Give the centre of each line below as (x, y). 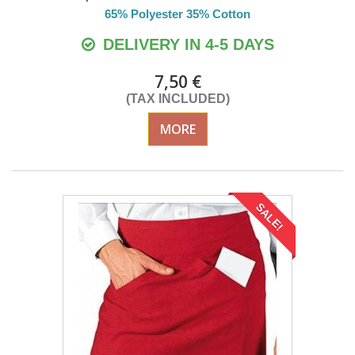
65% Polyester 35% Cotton (177, 14)
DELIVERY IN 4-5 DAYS (186, 45)
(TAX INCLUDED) (177, 99)
